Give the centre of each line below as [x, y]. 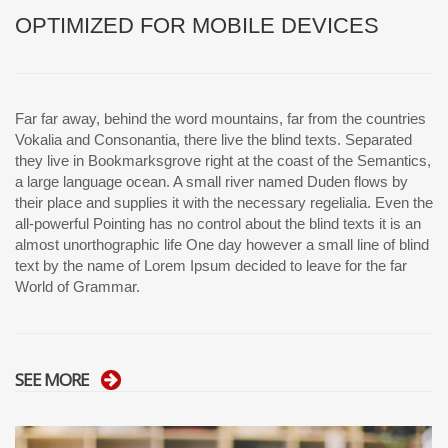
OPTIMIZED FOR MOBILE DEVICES [197, 26]
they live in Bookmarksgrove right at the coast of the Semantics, [223, 161]
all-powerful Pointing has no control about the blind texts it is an [218, 224]
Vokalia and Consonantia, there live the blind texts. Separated [213, 140]
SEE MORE [52, 380]
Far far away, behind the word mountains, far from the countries [220, 119]
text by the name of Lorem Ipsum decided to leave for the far [211, 266]
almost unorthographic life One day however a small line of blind [222, 245]
